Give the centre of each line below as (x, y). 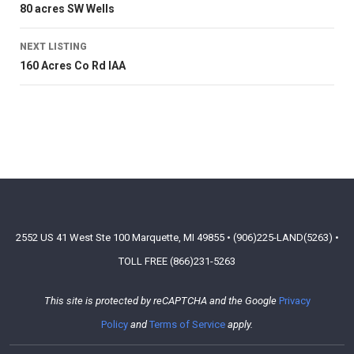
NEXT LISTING (53, 47)
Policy (115, 324)
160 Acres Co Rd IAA (73, 66)
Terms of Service (187, 324)
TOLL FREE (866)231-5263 (177, 261)
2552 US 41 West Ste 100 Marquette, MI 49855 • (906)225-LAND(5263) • (177, 237)
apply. (239, 324)
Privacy (294, 301)
